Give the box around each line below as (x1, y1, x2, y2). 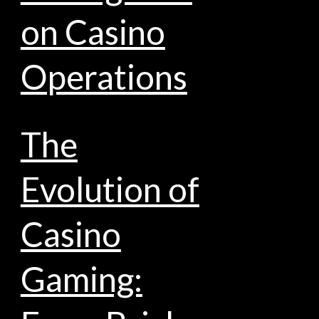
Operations (20, 56, 187, 97)
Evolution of (20, 168, 199, 209)
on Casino (20, 11, 165, 52)
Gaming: (20, 258, 142, 299)
